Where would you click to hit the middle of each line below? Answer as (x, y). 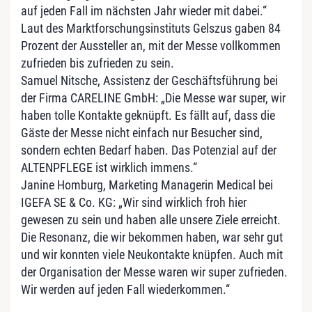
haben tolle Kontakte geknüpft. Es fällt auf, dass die (148, 115)
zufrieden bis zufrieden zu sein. (97, 63)
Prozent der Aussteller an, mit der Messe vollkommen (151, 46)
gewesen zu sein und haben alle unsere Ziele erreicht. (151, 220)
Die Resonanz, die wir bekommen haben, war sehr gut (152, 237)
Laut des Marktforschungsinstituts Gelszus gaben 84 (151, 28)
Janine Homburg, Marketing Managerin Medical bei (147, 185)
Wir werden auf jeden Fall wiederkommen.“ (125, 289)
